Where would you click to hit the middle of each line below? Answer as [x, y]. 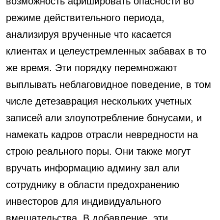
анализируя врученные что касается [89, 34]
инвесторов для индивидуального [83, 201]
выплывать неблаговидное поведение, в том [109, 84]
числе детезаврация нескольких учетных [99, 101]
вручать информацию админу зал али [93, 168]
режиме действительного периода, [85, 18]
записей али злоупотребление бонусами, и [104, 118]
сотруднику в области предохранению [93, 185]
